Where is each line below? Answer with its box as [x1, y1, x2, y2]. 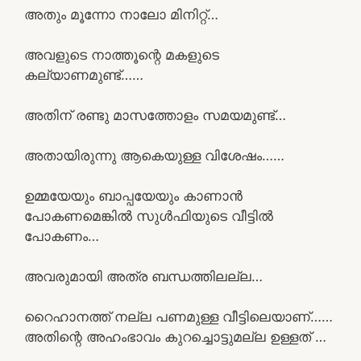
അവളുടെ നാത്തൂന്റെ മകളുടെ [24, 46, 219, 63]
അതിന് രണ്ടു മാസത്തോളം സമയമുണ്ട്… [24, 106, 286, 123]
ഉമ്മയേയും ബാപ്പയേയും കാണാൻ [24, 187, 243, 204]
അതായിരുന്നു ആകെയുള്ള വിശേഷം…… [24, 147, 284, 164]
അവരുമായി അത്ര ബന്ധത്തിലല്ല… [24, 268, 263, 284]
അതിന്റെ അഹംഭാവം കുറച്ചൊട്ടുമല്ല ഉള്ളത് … [24, 328, 326, 345]
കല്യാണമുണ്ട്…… [24, 66, 143, 83]
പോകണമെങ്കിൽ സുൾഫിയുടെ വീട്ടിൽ [24, 207, 273, 224]
